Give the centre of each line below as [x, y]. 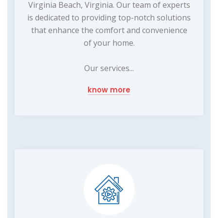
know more [109, 90]
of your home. [109, 43]
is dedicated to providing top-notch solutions [109, 17]
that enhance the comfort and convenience [109, 30]
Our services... [109, 68]
